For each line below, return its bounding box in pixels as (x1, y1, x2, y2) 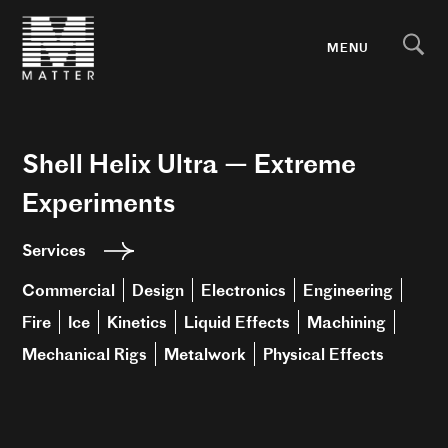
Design (132, 279, 185, 300)
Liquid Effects (184, 311, 291, 332)
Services (22, 239, 87, 260)
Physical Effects (263, 343, 385, 364)
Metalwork (164, 343, 247, 364)
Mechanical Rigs (22, 343, 148, 364)
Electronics (201, 279, 287, 300)
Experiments (22, 185, 176, 219)
